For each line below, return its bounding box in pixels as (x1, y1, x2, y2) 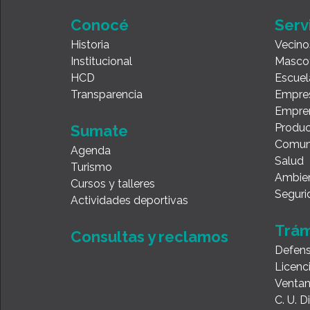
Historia (71, 38, 109, 52)
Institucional (71, 55, 132, 69)
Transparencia (71, 88, 143, 102)
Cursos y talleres (71, 177, 155, 191)
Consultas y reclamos (71, 228, 228, 246)
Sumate (71, 122, 128, 140)
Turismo (71, 161, 112, 174)
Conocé (71, 16, 129, 35)
